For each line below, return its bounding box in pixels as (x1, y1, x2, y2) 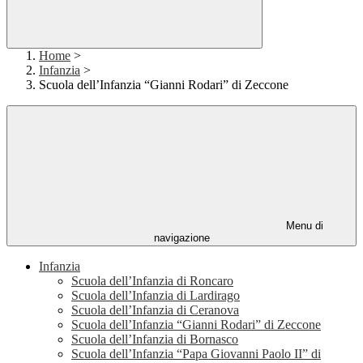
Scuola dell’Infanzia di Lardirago (71, 288, 240, 303)
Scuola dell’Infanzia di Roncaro (71, 274, 233, 288)
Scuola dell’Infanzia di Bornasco (71, 332, 238, 347)
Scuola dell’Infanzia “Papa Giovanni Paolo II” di (71, 347, 321, 361)
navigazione (153, 232, 210, 245)
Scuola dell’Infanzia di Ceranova (71, 303, 239, 318)
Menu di (283, 220, 323, 233)
